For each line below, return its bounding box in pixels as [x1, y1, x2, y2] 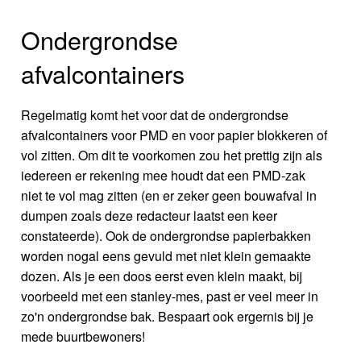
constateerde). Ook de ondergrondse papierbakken [21, 226, 312, 245]
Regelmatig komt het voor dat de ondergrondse [21, 105, 289, 124]
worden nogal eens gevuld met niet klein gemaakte [21, 246, 312, 265]
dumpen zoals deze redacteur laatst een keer [21, 205, 278, 225]
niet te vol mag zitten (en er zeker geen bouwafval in [21, 185, 317, 205]
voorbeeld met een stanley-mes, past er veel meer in [21, 286, 319, 305]
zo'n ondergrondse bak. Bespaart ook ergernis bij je [21, 306, 314, 326]
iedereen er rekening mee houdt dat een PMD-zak [21, 165, 306, 185]
